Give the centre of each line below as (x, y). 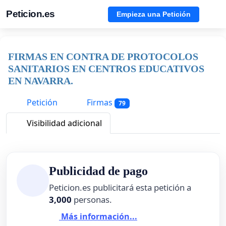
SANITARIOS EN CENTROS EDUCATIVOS (106, 69)
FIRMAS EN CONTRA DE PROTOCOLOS (103, 56)
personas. (92, 200)
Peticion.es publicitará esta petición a (120, 188)
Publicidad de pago (98, 171)
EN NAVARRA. (41, 81)
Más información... (98, 216)
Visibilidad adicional (63, 123)
